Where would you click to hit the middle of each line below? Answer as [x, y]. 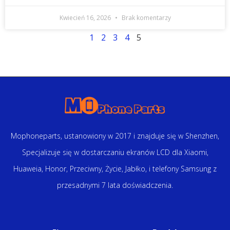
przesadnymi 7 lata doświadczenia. [115, 185]
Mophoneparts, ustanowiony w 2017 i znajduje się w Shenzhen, [115, 136]
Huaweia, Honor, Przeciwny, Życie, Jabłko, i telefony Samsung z [115, 168]
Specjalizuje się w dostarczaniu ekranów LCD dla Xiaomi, [115, 152]
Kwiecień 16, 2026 [86, 17]
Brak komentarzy [145, 17]
